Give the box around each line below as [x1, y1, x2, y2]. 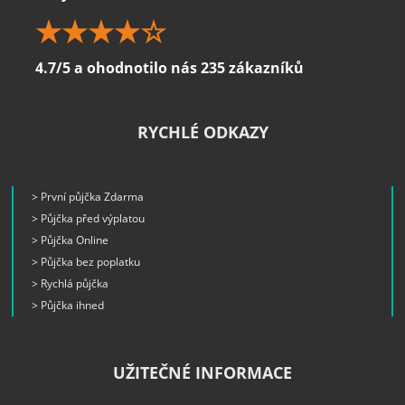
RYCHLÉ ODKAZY [137, 121, 268, 144]
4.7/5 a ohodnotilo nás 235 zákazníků [35, 58, 304, 79]
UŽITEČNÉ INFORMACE [113, 362, 292, 384]
